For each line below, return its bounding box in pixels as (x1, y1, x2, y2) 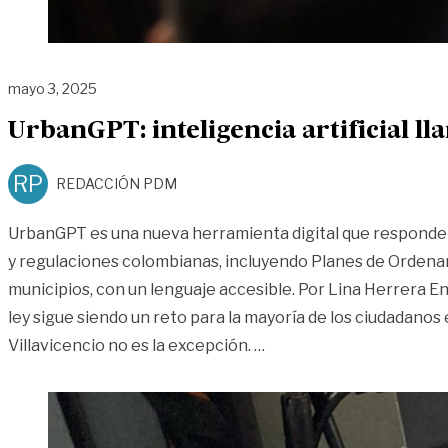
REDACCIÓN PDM (56, 175, 177, 193)
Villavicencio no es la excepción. (8, 336, 254, 356)
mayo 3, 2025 (8, 79, 97, 97)
